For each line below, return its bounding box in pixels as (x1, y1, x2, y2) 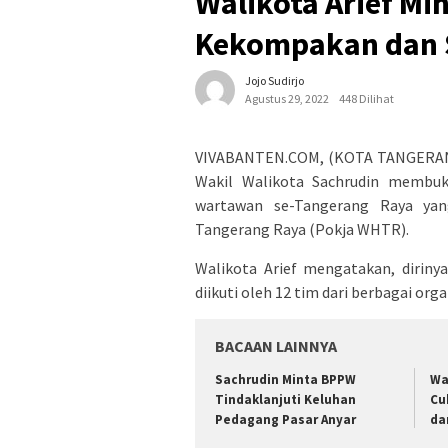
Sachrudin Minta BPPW (215, 370, 356, 388)
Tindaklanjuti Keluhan (215, 390, 356, 408)
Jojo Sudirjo (245, 72, 304, 88)
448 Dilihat (339, 90, 394, 106)
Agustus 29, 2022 (245, 90, 329, 106)
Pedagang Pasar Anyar (215, 410, 356, 428)
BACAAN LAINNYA (215, 335, 337, 356)
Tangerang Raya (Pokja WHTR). (195, 218, 409, 239)
